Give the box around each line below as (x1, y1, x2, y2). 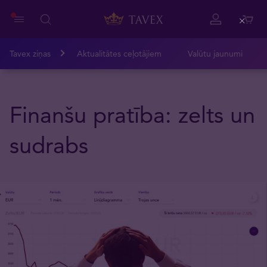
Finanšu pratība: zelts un (10, 101, 255, 129)
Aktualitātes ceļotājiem (77, 48, 162, 59)
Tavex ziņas (10, 48, 51, 59)
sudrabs (10, 131, 88, 159)
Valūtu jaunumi (188, 48, 243, 59)
